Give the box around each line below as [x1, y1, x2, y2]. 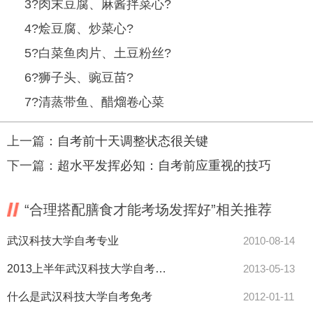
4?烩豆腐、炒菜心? [10, 22, 133, 36]
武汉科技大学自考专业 [7, 235, 119, 247]
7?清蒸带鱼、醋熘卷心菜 [10, 95, 164, 109]
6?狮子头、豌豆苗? [10, 71, 133, 85]
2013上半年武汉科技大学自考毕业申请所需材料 [155, 263, 166, 275]
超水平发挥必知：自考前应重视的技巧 [57, 159, 271, 173]
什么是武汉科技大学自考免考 [7, 291, 152, 303]
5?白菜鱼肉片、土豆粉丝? [10, 46, 171, 60]
